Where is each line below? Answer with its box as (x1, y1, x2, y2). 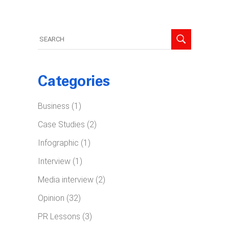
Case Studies (38, 119, 85, 129)
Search (37, 27, 63, 37)
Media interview (38, 174, 94, 185)
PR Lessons (38, 211, 80, 221)
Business (38, 101, 70, 111)
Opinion (38, 193, 64, 203)
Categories (38, 75, 110, 90)
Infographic (38, 138, 79, 148)
